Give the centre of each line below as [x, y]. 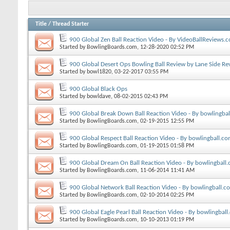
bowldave [99, 96]
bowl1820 [99, 72]
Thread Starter [71, 24]
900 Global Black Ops [98, 89]
